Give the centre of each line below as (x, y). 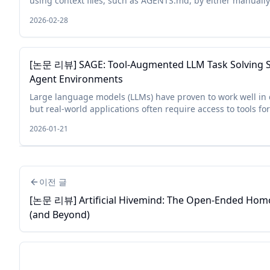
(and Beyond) (60, 215)
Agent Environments (76, 79)
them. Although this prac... (84, 12)
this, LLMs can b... (66, 121)
